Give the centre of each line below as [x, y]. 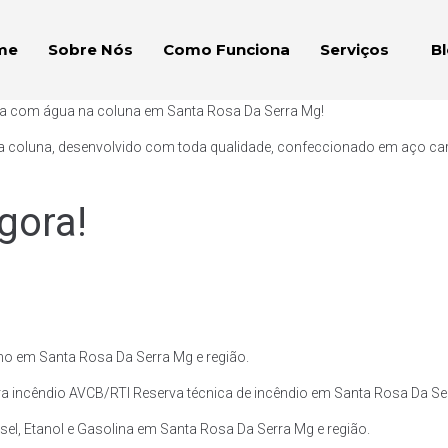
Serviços [354, 49]
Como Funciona [226, 49]
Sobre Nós [90, 49]
